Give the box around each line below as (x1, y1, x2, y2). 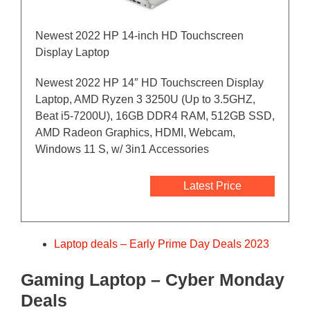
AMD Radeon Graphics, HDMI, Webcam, (35, 127, 235, 139)
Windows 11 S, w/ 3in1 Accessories (35, 143, 209, 156)
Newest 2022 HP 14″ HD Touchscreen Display (35, 77, 264, 89)
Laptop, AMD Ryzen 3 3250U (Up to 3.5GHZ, (35, 93, 255, 106)
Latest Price (183, 180, 241, 192)
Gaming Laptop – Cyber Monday (21, 270, 284, 290)
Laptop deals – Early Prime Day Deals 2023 (54, 238, 269, 250)
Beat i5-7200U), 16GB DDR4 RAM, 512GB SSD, (35, 110, 275, 122)
